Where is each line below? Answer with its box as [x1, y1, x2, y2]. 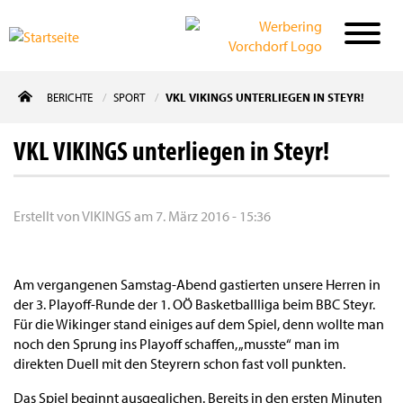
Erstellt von [13, 207, 82, 225]
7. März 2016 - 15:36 [156, 207, 271, 225]
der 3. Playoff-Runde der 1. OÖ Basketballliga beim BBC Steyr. [13, 295, 375, 313]
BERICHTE [47, 90, 93, 104]
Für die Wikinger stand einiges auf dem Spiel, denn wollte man [13, 315, 384, 333]
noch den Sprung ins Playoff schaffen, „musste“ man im [13, 335, 339, 353]
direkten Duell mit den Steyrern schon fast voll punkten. [13, 354, 345, 372]
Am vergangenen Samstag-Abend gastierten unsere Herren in [13, 275, 381, 293]
